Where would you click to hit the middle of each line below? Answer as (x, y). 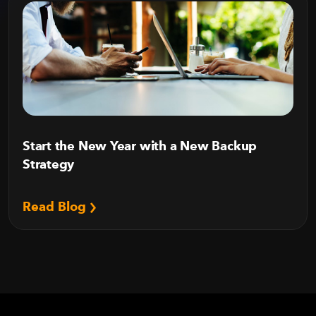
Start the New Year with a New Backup (140, 146)
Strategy (49, 164)
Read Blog (56, 206)
